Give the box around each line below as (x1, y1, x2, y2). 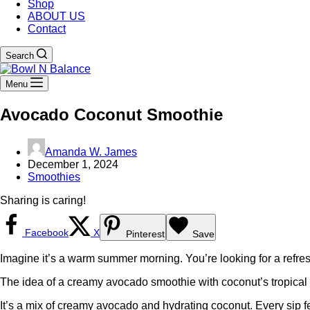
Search (6, 51, 34, 61)
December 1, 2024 (28, 158, 118, 170)
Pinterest (126, 228, 165, 239)
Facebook (25, 226, 69, 238)
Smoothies (28, 170, 80, 183)
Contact (28, 23, 66, 35)
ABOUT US (28, 10, 85, 22)
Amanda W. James (45, 145, 137, 158)
